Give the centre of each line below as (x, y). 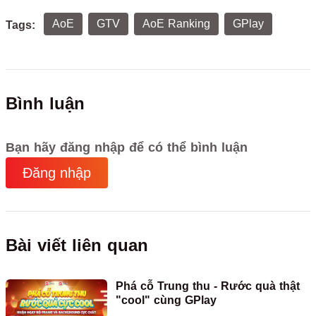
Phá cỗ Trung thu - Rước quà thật (208, 286)
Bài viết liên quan (77, 245)
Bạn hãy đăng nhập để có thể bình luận (127, 147)
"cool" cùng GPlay (166, 300)
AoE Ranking (176, 23)
